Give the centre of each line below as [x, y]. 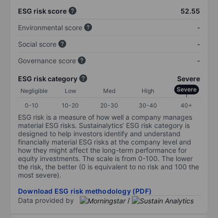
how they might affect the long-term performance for [102, 150]
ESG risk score [42, 11]
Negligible [34, 91]
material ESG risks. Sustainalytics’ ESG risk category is [104, 125]
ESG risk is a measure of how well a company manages [105, 117]
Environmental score [50, 27]
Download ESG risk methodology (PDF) [85, 191]
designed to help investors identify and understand [99, 133]
